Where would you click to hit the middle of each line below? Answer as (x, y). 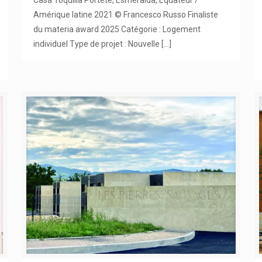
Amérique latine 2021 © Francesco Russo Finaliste (125, 14)
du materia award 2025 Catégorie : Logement (117, 29)
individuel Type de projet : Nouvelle (96, 44)
